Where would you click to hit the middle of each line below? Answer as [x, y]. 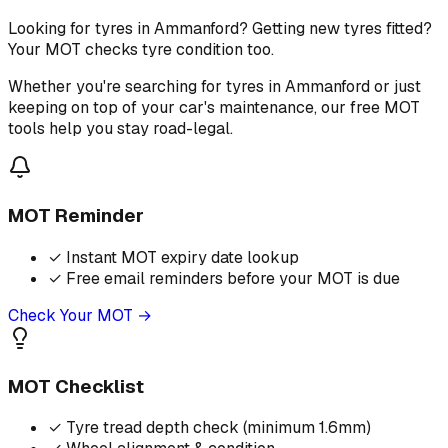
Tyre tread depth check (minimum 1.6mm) [218, 428]
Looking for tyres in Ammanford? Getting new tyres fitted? [220, 29]
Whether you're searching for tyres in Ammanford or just [214, 87]
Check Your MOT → [80, 315]
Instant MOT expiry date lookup [182, 257]
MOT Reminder [76, 216]
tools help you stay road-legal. [120, 129]
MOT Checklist [76, 386]
